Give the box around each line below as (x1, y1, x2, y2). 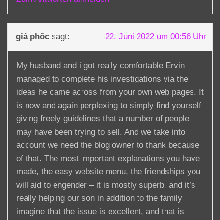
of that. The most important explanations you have (16, 153, 200, 163)
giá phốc (16, 31, 49, 41)
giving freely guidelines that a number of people (16, 113, 189, 123)
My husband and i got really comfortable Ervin (16, 60, 185, 70)
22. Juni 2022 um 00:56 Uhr (105, 31, 206, 41)
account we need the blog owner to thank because (16, 140, 199, 150)
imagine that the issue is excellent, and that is (16, 206, 184, 216)
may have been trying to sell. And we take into (16, 127, 185, 137)
